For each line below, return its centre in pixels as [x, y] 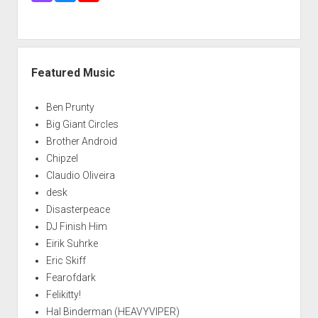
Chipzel [62, 159]
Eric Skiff [66, 261]
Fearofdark [71, 278]
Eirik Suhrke [72, 244]
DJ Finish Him [76, 227]
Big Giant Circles [82, 125]
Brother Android [81, 142]
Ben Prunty [70, 108]
